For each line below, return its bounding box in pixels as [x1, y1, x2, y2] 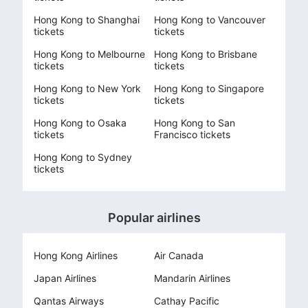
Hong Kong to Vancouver [154, 14, 265, 25]
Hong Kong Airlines [34, 250, 118, 261]
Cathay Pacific [154, 295, 219, 307]
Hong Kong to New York [34, 82, 141, 94]
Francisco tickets [154, 129, 230, 140]
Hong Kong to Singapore [154, 82, 264, 94]
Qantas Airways [34, 295, 104, 307]
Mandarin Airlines [154, 272, 230, 284]
